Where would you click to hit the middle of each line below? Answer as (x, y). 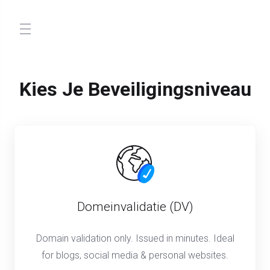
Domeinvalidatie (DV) (135, 207)
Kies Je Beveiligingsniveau (135, 89)
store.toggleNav (59, 36)
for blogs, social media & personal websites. (135, 255)
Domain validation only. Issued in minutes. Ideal (135, 238)
